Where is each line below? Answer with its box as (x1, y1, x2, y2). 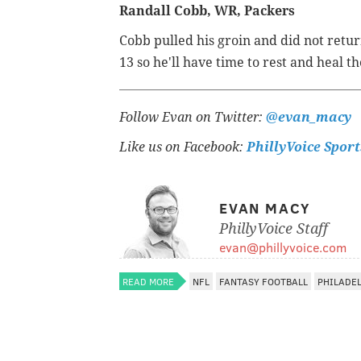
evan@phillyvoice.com (219, 239, 346, 256)
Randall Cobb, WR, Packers (119, 3, 295, 19)
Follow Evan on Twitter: (119, 110, 263, 126)
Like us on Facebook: (119, 139, 247, 156)
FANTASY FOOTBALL (219, 275, 308, 288)
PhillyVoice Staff (219, 220, 328, 238)
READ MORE (122, 275, 174, 288)
